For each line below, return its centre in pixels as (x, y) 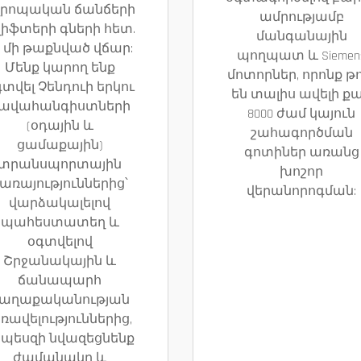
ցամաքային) (60, 145)
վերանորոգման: (301, 191)
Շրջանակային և (60, 261)
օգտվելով (60, 242)
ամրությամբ (301, 17)
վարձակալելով (60, 203)
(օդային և (60, 126)
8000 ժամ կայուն (301, 114)
